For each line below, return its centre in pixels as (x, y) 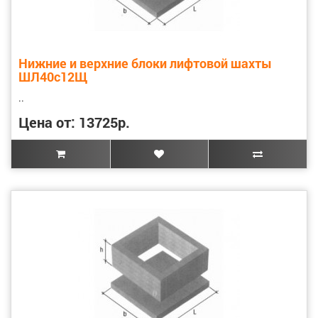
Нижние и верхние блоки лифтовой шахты (145, 63)
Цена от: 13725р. (74, 122)
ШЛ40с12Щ (53, 76)
